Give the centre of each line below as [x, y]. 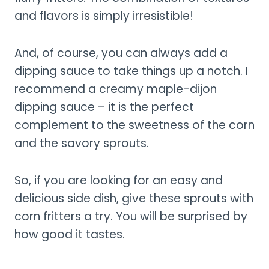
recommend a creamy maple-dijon [116, 89]
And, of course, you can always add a [121, 53]
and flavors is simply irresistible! [104, 16]
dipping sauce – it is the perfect [104, 107]
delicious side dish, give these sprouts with [134, 198]
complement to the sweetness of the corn [134, 125]
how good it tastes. [70, 234]
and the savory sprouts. [82, 143]
